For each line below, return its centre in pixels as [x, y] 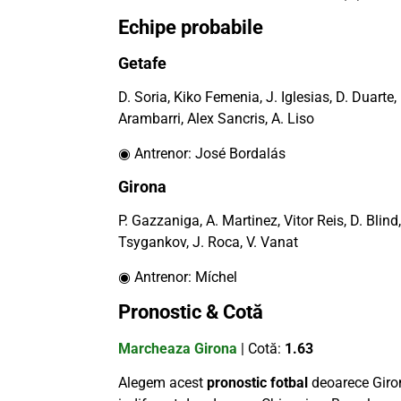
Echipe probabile [191, 28]
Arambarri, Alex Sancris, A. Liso [216, 119]
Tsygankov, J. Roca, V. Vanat [208, 243]
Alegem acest [162, 383]
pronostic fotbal [257, 383]
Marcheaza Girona [178, 348]
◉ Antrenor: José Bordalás [202, 153]
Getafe [142, 64]
